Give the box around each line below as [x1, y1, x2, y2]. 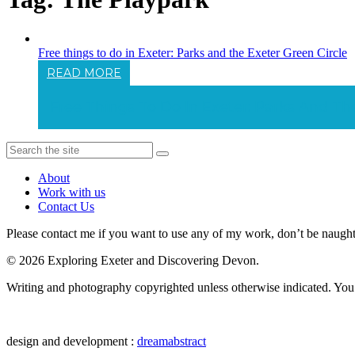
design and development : [6, 334, 137, 348]
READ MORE [47, 65, 121, 80]
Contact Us [38, 199, 94, 213]
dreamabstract [137, 334, 206, 348]
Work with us [38, 185, 105, 199]
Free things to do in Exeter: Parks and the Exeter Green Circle [38, 45, 347, 59]
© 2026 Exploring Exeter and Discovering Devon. [6, 253, 259, 267]
